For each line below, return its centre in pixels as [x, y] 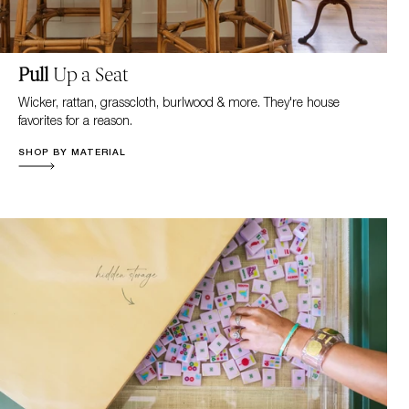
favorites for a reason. [75, 121]
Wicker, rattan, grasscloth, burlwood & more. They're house [178, 102]
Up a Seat [90, 75]
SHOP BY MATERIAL [72, 152]
